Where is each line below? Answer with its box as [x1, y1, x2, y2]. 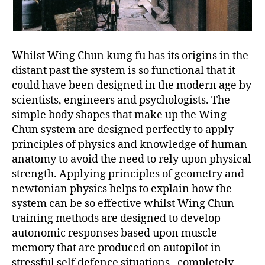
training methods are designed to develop [12, 212, 221, 226]
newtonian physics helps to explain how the [12, 182, 232, 196]
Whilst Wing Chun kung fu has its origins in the [12, 49, 248, 63]
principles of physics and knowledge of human [12, 138, 247, 152]
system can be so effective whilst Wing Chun [12, 197, 234, 211]
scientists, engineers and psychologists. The [12, 93, 230, 108]
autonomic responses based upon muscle [12, 227, 217, 241]
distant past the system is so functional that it [12, 64, 235, 78]
